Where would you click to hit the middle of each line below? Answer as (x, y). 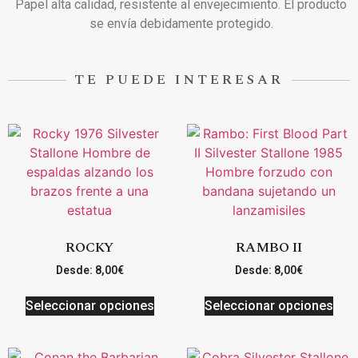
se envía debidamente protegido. (181, 23)
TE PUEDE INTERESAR (179, 80)
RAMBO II (268, 247)
